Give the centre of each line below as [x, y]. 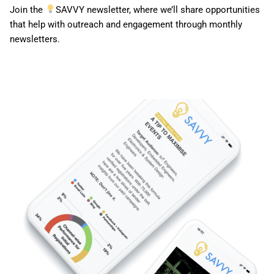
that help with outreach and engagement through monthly [126, 24]
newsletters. [35, 39]
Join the [28, 9]
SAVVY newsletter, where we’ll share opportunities [158, 9]
